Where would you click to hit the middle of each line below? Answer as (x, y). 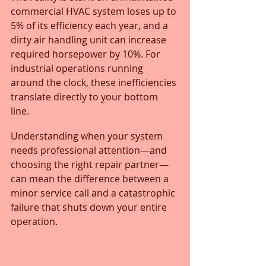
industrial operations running (78, 69)
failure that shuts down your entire (90, 208)
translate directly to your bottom (85, 97)
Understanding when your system (88, 136)
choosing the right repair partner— (90, 165)
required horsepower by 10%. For (87, 54)
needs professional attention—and (90, 151)
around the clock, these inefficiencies (95, 83)
